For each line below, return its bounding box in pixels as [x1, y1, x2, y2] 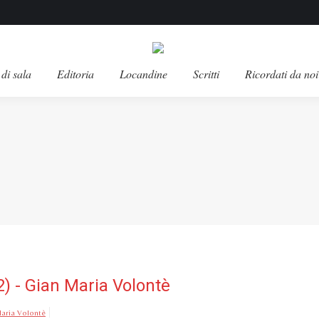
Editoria [57, 66, 94, 81]
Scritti [193, 66, 219, 81]
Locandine [120, 66, 167, 81]
